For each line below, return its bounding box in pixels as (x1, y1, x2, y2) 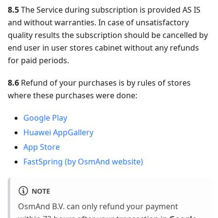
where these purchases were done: (8, 90, 137, 101)
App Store (23, 142, 60, 152)
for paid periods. (8, 55, 69, 66)
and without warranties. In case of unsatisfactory (8, 17, 189, 28)
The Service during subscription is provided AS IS (19, 4, 200, 15)
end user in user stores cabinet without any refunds (8, 42, 199, 53)
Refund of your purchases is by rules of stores (19, 77, 191, 88)
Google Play (23, 112, 67, 123)
